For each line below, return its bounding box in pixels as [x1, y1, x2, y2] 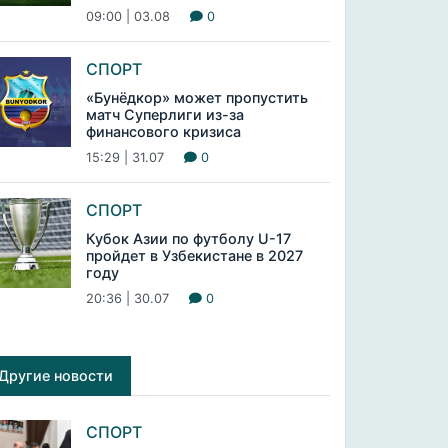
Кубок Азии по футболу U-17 [85, 230, 291, 247]
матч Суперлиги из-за [85, 106, 244, 123]
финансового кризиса [85, 123, 241, 140]
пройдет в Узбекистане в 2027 [85, 247, 303, 264]
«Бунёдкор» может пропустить [85, 89, 308, 106]
